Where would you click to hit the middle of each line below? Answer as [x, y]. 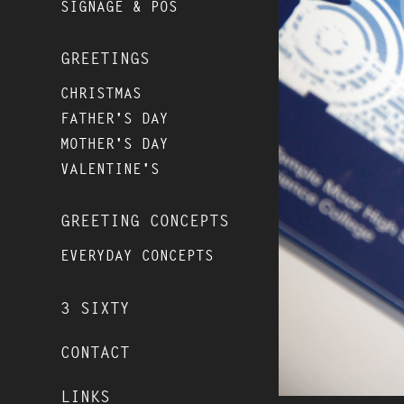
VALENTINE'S [110, 170]
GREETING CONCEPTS [145, 221]
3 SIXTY [96, 308]
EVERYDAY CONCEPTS [138, 256]
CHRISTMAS [101, 94]
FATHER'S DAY [115, 119]
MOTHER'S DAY [115, 144]
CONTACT [96, 353]
